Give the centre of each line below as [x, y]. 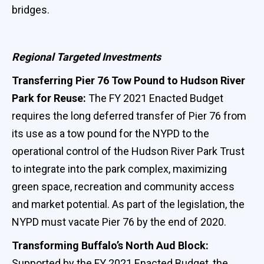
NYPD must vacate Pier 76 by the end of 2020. [119, 222]
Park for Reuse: [49, 98]
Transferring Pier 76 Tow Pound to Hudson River [128, 80]
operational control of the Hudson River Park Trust [128, 151]
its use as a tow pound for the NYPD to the [110, 133]
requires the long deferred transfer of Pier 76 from [129, 115]
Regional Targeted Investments [86, 57]
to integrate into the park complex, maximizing [119, 169]
